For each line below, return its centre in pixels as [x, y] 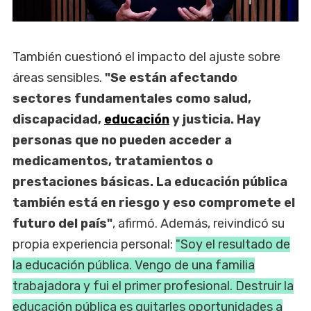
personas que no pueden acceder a [122, 140]
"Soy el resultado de [233, 244]
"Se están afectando [171, 77]
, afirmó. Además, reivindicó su [199, 223]
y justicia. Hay [215, 119]
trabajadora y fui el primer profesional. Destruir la [153, 286]
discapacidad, [58, 119]
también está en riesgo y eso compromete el [154, 202]
